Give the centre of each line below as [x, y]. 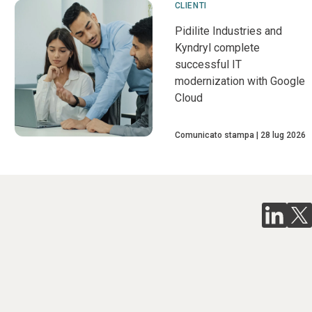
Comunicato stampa [214, 135]
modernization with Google [240, 81]
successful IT [208, 64]
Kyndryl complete [217, 47]
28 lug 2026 [283, 135]
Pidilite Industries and [228, 31]
